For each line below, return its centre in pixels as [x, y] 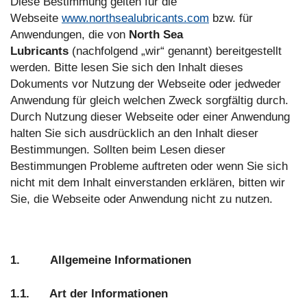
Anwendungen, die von [70, 35]
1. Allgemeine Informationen [101, 260]
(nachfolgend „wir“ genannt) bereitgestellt [177, 51]
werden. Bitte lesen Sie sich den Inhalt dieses [127, 68]
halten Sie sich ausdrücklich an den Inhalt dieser [134, 134]
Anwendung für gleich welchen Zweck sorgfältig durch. [149, 101]
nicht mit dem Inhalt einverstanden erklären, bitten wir [148, 183]
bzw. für [231, 19]
